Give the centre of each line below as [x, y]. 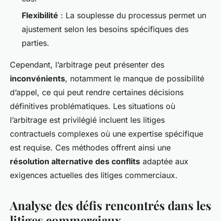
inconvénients [37, 79]
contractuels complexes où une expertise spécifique [107, 134]
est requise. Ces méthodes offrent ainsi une [90, 148]
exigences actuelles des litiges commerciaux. [94, 175]
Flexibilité [40, 16]
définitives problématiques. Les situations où [92, 106]
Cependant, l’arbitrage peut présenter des [87, 65]
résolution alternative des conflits [75, 162]
